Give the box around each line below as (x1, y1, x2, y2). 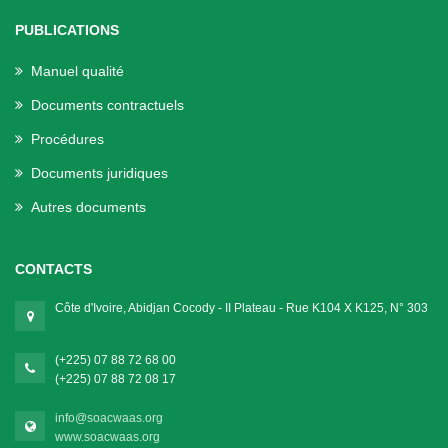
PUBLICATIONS (15, 21, 119, 38)
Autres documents (31, 198, 146, 215)
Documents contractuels (31, 96, 184, 113)
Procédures (31, 130, 104, 147)
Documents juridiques (31, 164, 168, 181)
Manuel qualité (31, 62, 124, 79)
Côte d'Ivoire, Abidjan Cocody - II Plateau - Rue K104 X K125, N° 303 (55, 300, 428, 315)
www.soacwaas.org (55, 429, 160, 444)
